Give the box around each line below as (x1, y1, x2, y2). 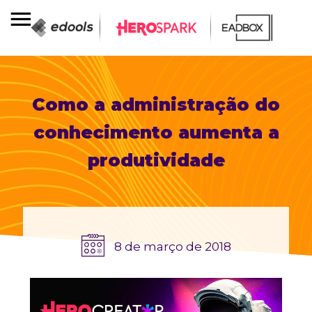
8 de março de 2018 (111, 240, 231, 253)
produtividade (87, 150, 225, 171)
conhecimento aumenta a (33, 122, 279, 143)
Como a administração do (32, 94, 280, 115)
